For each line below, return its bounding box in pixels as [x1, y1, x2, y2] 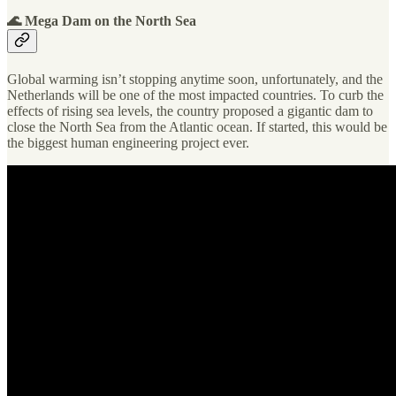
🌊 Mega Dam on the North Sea [7, 12, 196, 28]
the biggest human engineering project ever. [7, 134, 249, 150]
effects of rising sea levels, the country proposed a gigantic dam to [7, 103, 373, 118]
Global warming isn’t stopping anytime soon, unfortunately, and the [7, 71, 383, 87]
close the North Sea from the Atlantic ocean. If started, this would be [7, 118, 387, 134]
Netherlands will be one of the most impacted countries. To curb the [7, 87, 384, 103]
